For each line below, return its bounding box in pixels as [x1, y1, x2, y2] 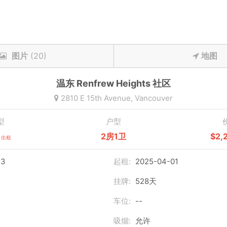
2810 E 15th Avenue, [59, 93, 135, 103]
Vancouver [135, 93, 173, 103]
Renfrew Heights [77, 78, 150, 89]
